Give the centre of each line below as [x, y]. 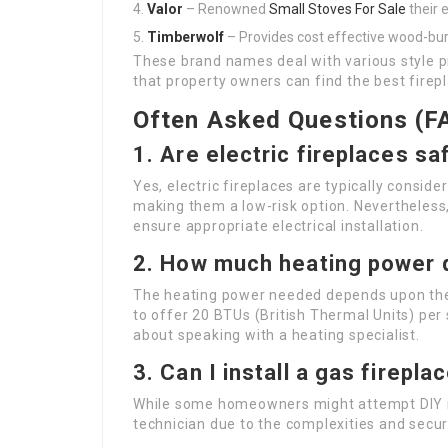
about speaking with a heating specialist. [276, 335]
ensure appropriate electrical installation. [278, 226]
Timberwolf [185, 37]
